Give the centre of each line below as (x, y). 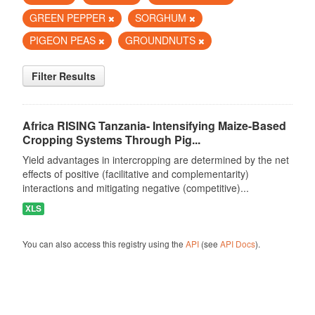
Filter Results (63, 76)
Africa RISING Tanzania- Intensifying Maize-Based (154, 126)
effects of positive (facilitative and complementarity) (135, 174)
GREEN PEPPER (69, 18)
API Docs (237, 244)
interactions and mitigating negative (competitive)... (135, 188)
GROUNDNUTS (161, 40)
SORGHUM (162, 18)
